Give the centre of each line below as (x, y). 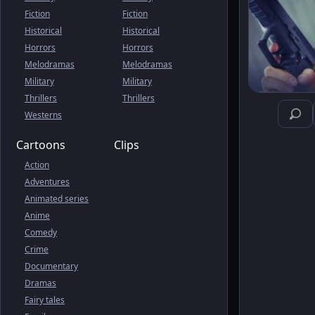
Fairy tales (45, 300)
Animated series (57, 199)
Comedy (41, 232)
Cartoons (41, 145)
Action (37, 165)
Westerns (43, 115)
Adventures (47, 182)
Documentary (51, 266)
